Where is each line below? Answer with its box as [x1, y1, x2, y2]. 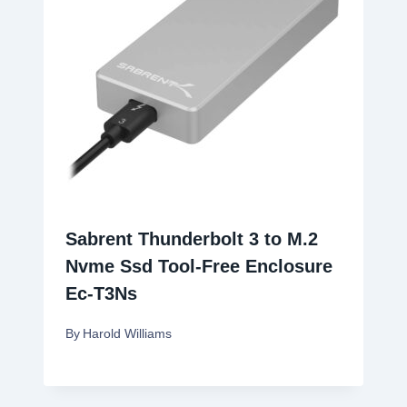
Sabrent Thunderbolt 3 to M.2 [65, 229, 318, 250]
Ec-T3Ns [65, 283, 137, 304]
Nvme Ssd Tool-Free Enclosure [65, 256, 333, 277]
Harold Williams [83, 326, 173, 341]
